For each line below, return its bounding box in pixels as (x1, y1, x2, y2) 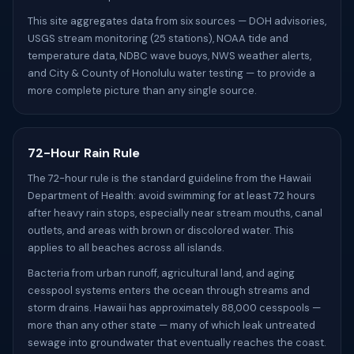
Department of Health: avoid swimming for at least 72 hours (28, 189, 315, 202)
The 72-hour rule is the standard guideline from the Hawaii (28, 171, 311, 185)
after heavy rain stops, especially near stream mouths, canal (28, 206, 322, 220)
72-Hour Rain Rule (28, 145, 140, 161)
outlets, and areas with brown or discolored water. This (28, 224, 294, 237)
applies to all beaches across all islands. (28, 241, 224, 254)
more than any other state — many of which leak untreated (28, 318, 315, 332)
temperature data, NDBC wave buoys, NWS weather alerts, (28, 49, 311, 62)
